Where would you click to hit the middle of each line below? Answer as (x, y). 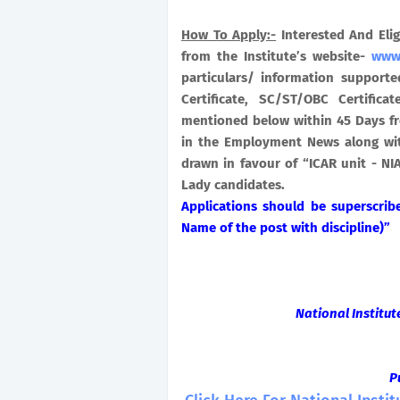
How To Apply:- (229, 35)
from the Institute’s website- (277, 56)
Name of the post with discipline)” (286, 228)
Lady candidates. (233, 185)
